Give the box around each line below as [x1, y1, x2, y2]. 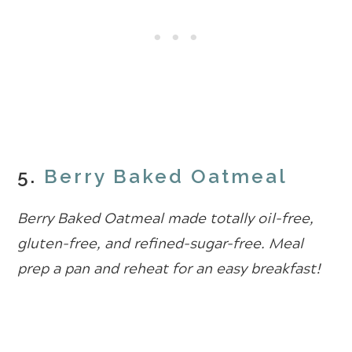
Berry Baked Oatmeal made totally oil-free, [17, 207, 314, 229]
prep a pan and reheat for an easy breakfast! [17, 257, 321, 280]
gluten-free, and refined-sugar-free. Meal [17, 232, 304, 255]
